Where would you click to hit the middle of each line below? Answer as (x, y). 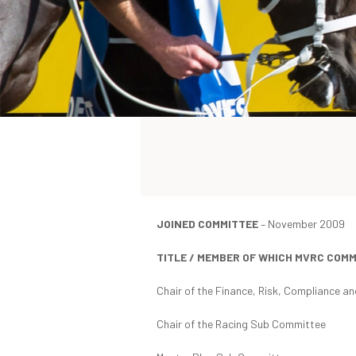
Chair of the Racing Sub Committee (241, 323)
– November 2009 (302, 223)
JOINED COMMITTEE (207, 223)
